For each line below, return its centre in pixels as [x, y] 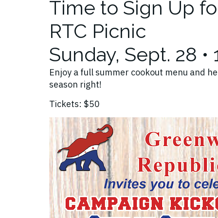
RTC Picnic [98, 31]
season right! [75, 85]
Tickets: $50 [74, 104]
